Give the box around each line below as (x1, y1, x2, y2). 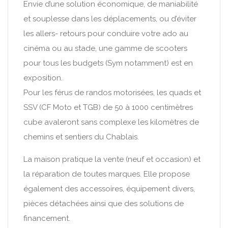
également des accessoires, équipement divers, (23, 184, 195, 193)
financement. (23, 214, 70, 223)
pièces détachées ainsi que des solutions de (23, 199, 184, 208)
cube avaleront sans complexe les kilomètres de (23, 118, 199, 127)
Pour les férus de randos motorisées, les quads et (23, 88, 201, 97)
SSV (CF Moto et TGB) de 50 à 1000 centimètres (23, 103, 193, 112)
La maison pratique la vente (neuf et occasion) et (23, 155, 201, 164)
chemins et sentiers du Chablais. (23, 132, 139, 141)
